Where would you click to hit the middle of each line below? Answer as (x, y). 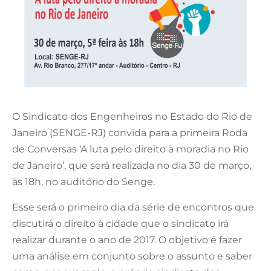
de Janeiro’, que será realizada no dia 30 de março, (132, 166)
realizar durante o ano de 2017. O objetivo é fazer (127, 240)
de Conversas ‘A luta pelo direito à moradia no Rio (130, 149)
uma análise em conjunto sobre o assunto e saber (132, 256)
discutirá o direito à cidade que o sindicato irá (120, 224)
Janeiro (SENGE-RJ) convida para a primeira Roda (130, 133)
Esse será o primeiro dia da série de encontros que (133, 207)
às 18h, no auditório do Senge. (83, 182)
